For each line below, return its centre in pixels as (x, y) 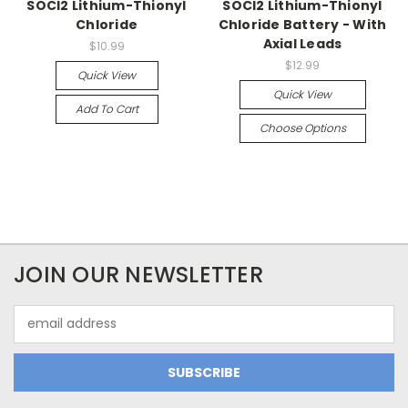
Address (39, 333)
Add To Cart (107, 108)
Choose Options (302, 127)
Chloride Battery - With (302, 24)
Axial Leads (302, 43)
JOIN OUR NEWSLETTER (138, 274)
